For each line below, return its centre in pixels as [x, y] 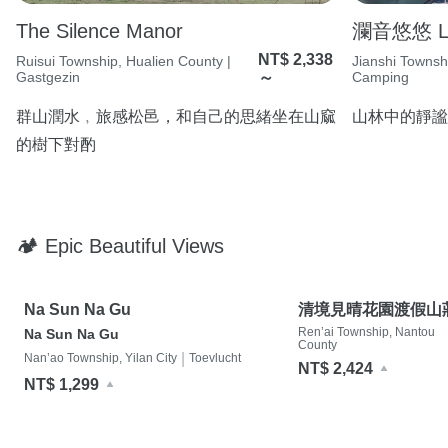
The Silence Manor [99, 30]
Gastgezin [48, 76]
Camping [380, 76]
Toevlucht [215, 358]
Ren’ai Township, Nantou [366, 331]
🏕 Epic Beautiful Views [120, 245]
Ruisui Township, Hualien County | [123, 60]
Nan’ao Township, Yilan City [100, 358]
